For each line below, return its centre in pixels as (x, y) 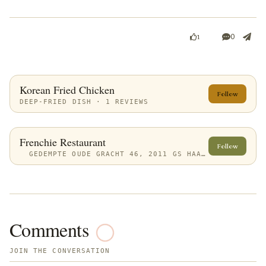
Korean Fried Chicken (67, 89)
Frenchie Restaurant (63, 142)
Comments (49, 229)
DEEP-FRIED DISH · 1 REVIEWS (84, 101)
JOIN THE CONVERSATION (60, 250)
